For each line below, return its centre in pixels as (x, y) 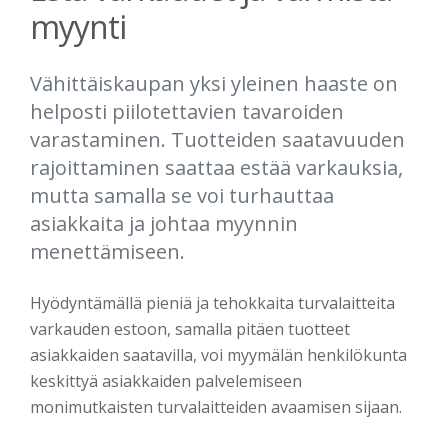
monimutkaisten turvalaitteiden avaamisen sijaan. (216, 407)
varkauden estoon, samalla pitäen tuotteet (190, 329)
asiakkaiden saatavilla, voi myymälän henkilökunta (218, 355)
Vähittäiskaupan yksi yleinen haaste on (214, 83)
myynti (78, 26)
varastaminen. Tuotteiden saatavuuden (217, 139)
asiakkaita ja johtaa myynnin (164, 223)
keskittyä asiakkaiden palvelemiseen (166, 381)
